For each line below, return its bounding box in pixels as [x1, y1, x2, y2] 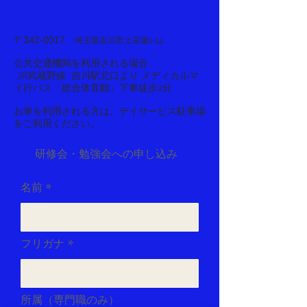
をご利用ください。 [14, 118, 100, 129]
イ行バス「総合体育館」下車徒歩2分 [14, 82, 172, 93]
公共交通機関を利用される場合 [14, 58, 148, 69]
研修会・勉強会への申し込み [35, 148, 177, 160]
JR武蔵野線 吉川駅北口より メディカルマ [14, 70, 199, 81]
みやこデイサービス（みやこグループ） [14, 22, 186, 33]
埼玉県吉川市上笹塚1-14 [75, 36, 164, 45]
